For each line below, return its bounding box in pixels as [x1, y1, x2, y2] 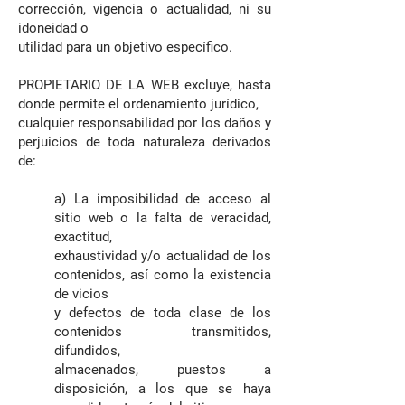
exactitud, [54, 229, 112, 245]
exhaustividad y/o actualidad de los [54, 248, 271, 264]
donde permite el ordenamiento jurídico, [18, 96, 259, 112]
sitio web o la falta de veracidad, [54, 210, 271, 226]
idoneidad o [18, 20, 89, 36]
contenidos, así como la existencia [54, 267, 271, 283]
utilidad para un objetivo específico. [18, 39, 232, 55]
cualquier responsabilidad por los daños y [18, 115, 271, 131]
